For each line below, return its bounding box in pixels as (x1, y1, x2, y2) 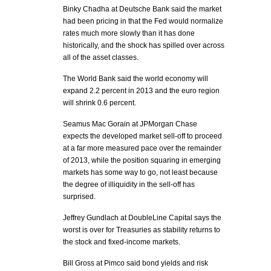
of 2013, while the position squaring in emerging (63, 156, 221, 165)
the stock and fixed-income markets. (63, 238, 180, 246)
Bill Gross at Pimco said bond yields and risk (63, 259, 208, 267)
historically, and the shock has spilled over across (63, 41, 224, 50)
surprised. (63, 192, 96, 201)
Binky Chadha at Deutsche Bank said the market (63, 5, 221, 13)
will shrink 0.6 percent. (63, 99, 136, 107)
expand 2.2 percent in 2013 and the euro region (63, 87, 220, 95)
